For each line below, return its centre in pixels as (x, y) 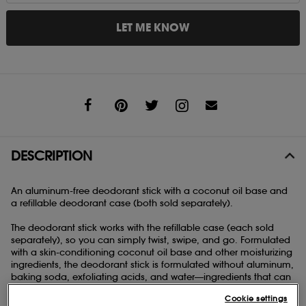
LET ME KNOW (153, 27)
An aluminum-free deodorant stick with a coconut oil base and (149, 191)
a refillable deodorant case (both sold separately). (122, 203)
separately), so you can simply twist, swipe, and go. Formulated (151, 240)
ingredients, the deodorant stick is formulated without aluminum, (152, 264)
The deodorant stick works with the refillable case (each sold (142, 227)
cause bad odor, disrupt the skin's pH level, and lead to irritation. (152, 289)
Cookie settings (256, 298)
